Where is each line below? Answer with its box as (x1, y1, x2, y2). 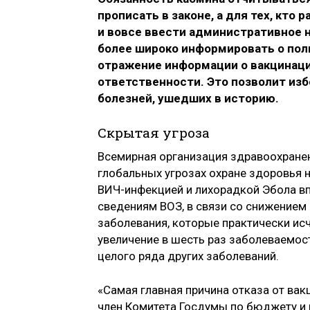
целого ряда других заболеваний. (98, 248, 279, 263)
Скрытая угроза (98, 123, 210, 141)
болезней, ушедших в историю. (98, 91, 279, 106)
